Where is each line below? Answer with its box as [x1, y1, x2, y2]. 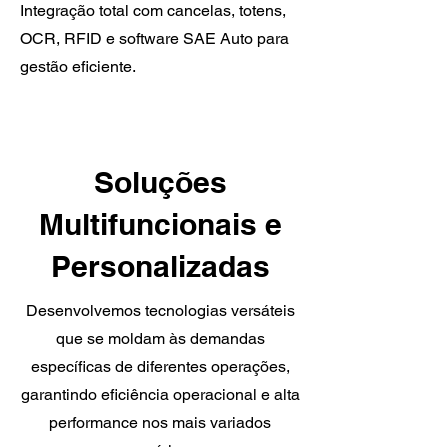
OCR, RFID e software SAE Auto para [20, 29, 289, 48]
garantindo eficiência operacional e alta [20, 385, 300, 404]
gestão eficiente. [20, 57, 136, 76]
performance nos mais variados [49, 413, 271, 432]
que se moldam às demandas [55, 329, 265, 348]
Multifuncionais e [38, 206, 282, 242]
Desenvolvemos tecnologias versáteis [25, 301, 295, 320]
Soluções [93, 164, 227, 200]
